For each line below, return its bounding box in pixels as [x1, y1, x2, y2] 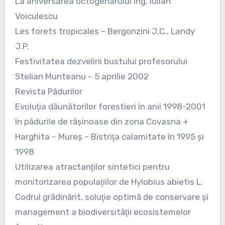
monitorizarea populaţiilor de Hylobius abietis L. [15, 176, 203, 187]
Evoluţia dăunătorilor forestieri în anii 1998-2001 [15, 101, 205, 111]
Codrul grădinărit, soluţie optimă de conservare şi [15, 191, 208, 202]
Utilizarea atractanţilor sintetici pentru [15, 161, 170, 172]
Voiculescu [15, 11, 58, 21]
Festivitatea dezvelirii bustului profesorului [15, 56, 187, 66]
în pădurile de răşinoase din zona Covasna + [15, 116, 188, 127]
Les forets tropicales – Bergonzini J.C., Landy [15, 26, 195, 36]
